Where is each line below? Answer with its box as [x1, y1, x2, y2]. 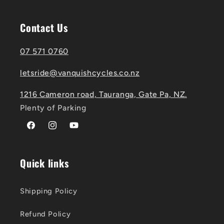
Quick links [20, 155, 69, 170]
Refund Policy [20, 209, 71, 219]
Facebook [25, 125, 61, 135]
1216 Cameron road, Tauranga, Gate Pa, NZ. [20, 89, 187, 99]
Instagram [46, 125, 84, 135]
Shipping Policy [20, 186, 77, 196]
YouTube [68, 125, 99, 135]
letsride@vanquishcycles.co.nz [20, 67, 140, 77]
